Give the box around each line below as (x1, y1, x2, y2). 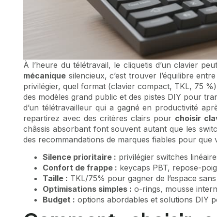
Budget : (43, 195, 75, 205)
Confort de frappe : (43, 163, 117, 173)
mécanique (23, 71, 66, 80)
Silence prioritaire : (43, 152, 116, 162)
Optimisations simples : (43, 184, 132, 194)
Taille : (43, 173, 68, 184)
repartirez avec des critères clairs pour (23, 113, 175, 123)
